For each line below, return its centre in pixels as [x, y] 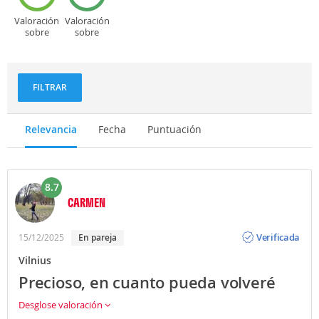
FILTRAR [50, 88]
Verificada [278, 237]
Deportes [37, 43]
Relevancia [51, 129]
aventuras [37, 66]
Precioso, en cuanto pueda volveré [147, 282]
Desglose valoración [62, 304]
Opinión [273, 226]
